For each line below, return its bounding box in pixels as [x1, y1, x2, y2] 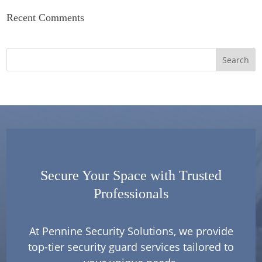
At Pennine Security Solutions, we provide [29, 224, 233, 238]
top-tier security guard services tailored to [28, 240, 234, 254]
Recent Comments [6, 12, 85, 23]
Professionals [94, 186, 168, 201]
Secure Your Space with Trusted [40, 168, 222, 183]
